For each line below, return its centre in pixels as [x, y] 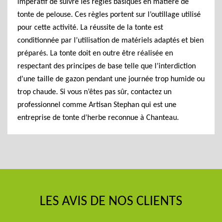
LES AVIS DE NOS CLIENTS [111, 202]
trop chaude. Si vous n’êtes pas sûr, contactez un [94, 92]
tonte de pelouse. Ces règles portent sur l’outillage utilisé [109, 15]
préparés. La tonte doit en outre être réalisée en [95, 54]
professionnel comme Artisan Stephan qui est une [97, 105]
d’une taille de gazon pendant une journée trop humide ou [111, 79]
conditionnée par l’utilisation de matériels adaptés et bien [111, 41]
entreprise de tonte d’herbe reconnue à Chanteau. [98, 118]
